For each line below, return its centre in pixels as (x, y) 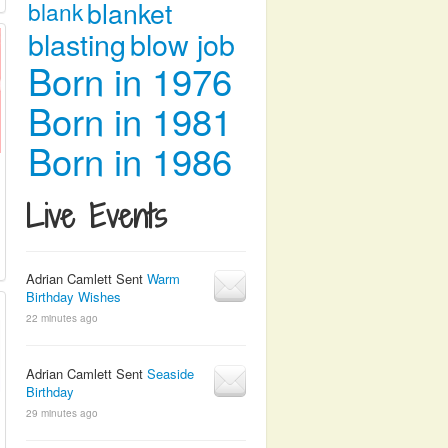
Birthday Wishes (73, 296)
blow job (182, 43)
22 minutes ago (62, 318)
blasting (77, 43)
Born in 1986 (130, 160)
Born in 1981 (130, 120)
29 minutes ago (62, 413)
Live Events (96, 216)
